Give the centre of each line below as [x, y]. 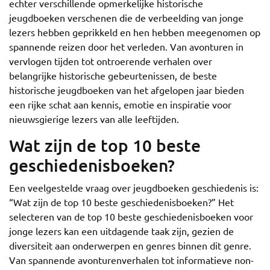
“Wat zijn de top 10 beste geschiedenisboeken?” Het [121, 202]
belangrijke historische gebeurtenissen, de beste [113, 76]
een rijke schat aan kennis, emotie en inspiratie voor [120, 105]
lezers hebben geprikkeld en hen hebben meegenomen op [135, 32]
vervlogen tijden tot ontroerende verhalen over [111, 61]
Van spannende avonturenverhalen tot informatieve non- [131, 260]
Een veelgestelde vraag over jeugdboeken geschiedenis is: [134, 188]
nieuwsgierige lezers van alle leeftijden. [94, 119]
